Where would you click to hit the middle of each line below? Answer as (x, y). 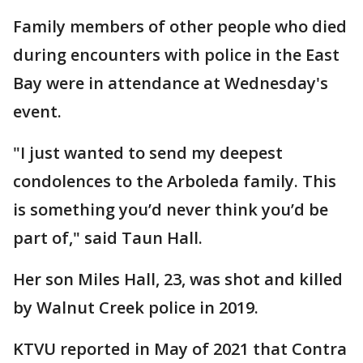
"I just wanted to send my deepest (148, 153)
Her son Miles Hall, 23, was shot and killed (178, 279)
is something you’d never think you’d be (171, 209)
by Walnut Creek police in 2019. (136, 307)
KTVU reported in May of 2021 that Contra (180, 349)
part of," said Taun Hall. (108, 238)
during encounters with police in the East (176, 55)
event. (37, 111)
